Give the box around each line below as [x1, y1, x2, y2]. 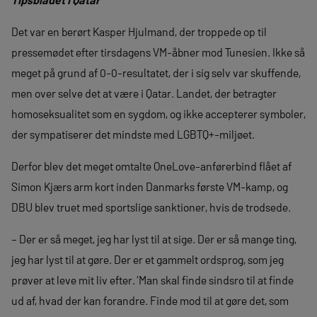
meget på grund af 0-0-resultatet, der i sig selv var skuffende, [11, 65, 301, 79]
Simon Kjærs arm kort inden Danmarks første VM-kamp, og [11, 179, 288, 193]
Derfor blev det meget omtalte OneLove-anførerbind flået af [11, 158, 292, 173]
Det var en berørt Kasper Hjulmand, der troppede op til [11, 24, 267, 38]
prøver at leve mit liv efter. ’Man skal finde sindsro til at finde [11, 272, 294, 287]
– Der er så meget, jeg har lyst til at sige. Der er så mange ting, [11, 231, 296, 246]
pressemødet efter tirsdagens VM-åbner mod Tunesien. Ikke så [11, 45, 305, 59]
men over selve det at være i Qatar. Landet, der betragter [11, 86, 277, 100]
